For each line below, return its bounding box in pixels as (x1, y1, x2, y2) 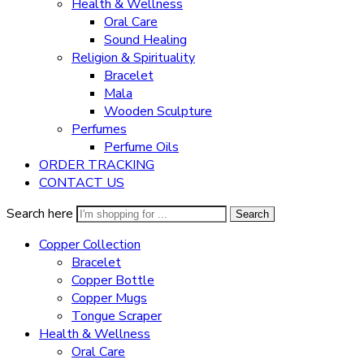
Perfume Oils (104, 138, 179, 156)
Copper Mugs (71, 289, 147, 307)
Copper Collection (39, 236, 141, 253)
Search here (6, 205, 76, 223)
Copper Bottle (71, 271, 154, 289)
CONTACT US (39, 174, 124, 192)
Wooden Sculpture (104, 102, 212, 120)
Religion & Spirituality (71, 49, 195, 67)
